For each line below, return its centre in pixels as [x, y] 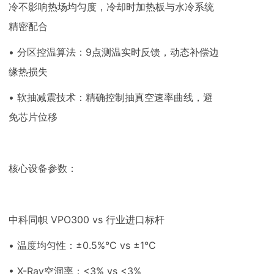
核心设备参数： [43, 168]
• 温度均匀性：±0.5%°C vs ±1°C [82, 245]
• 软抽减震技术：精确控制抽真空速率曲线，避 [111, 97]
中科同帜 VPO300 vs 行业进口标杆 [87, 220]
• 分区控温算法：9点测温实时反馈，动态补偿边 [114, 52]
